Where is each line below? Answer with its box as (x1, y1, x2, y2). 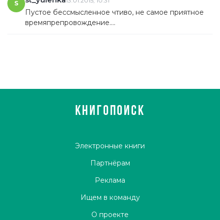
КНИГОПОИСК (75, 105, 145, 118)
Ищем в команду (80, 193, 140, 202)
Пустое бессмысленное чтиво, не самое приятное (25, 7, 204, 17)
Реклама (95, 176, 125, 185)
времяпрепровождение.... (25, 18, 115, 27)
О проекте (91, 210, 129, 219)
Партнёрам (90, 159, 130, 167)
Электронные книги (75, 141, 145, 150)
